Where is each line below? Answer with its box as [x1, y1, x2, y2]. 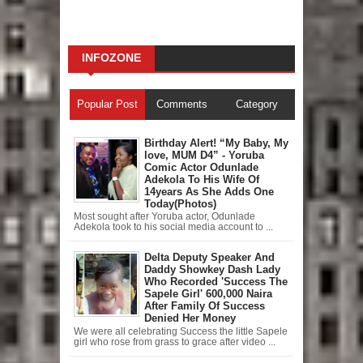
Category [236, 97, 279, 110]
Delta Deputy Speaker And [144, 251, 275, 264]
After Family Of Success [144, 300, 265, 313]
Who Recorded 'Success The [144, 275, 288, 288]
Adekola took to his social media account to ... [73, 222, 273, 233]
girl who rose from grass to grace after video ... [73, 336, 275, 347]
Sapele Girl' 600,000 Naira [144, 288, 272, 301]
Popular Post [76, 97, 138, 110]
